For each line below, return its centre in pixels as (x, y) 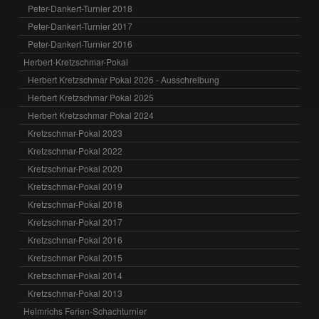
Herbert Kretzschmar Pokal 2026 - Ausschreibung (124, 80)
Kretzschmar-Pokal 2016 (75, 240)
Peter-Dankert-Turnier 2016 (80, 44)
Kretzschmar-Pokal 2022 (75, 151)
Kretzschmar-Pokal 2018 (75, 204)
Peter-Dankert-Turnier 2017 (80, 26)
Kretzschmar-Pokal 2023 (75, 133)
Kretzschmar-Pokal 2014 (75, 276)
